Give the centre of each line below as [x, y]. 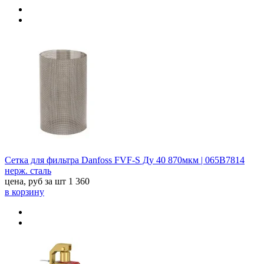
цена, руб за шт [37, 181]
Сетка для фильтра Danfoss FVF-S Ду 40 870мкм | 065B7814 [125, 160]
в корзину [24, 192]
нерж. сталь [28, 170]
